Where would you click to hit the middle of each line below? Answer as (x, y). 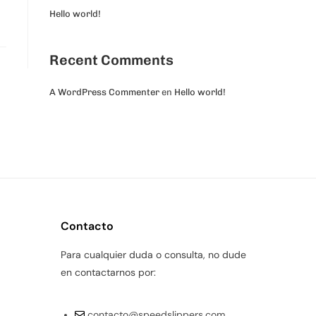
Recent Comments (111, 60)
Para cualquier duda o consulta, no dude (153, 255)
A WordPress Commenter (104, 92)
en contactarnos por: (108, 272)
